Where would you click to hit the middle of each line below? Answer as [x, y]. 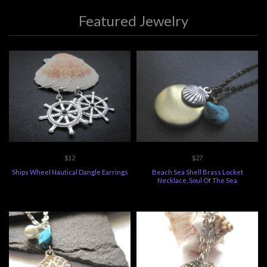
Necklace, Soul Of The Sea [197, 181]
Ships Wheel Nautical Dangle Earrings [70, 172]
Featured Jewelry [133, 21]
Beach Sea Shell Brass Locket [197, 172]
